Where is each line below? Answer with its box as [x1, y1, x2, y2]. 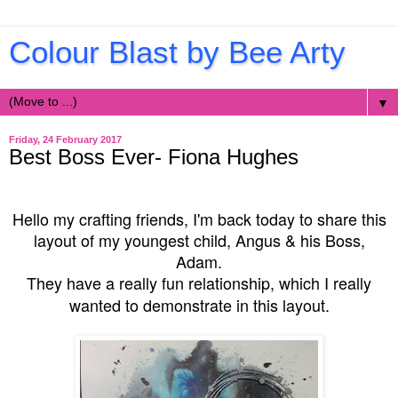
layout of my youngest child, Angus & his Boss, [33, 227, 365, 251]
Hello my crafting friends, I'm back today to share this [12, 206, 386, 230]
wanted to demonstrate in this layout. [68, 292, 330, 316]
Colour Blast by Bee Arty [9, 36, 346, 69]
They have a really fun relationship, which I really [27, 270, 371, 294]
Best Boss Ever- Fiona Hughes [9, 145, 298, 169]
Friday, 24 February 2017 [9, 134, 122, 145]
